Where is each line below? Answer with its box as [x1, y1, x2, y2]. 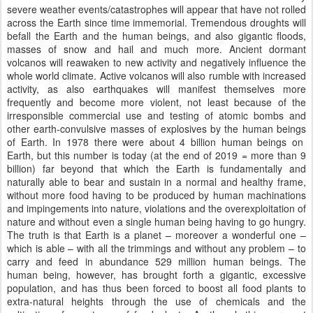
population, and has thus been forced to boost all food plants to [7, 281, 306, 295]
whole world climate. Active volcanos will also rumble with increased [7, 68, 306, 82]
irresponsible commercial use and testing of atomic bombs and [7, 108, 306, 122]
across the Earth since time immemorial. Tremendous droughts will [7, 15, 306, 29]
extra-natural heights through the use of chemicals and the [7, 294, 306, 308]
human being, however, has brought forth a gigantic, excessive [7, 268, 306, 282]
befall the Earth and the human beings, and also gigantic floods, [7, 29, 306, 43]
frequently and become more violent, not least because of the [7, 95, 306, 109]
